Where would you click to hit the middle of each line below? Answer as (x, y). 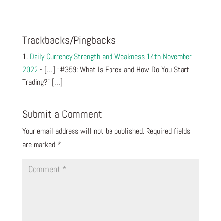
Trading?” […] (42, 82)
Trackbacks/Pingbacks (69, 40)
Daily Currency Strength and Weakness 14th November (110, 57)
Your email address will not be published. (83, 131)
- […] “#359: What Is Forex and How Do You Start (113, 70)
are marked (39, 145)
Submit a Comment (62, 114)
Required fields (168, 131)
